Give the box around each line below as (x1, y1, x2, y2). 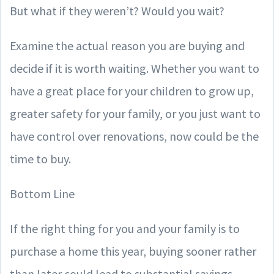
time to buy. (10, 151, 71, 166)
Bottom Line (10, 186, 75, 201)
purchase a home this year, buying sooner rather (10, 243, 256, 259)
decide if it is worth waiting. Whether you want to (10, 61, 259, 76)
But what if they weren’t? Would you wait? (10, 3, 224, 18)
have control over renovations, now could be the (10, 128, 259, 144)
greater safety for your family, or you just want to (10, 106, 261, 121)
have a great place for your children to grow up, (10, 83, 254, 98)
